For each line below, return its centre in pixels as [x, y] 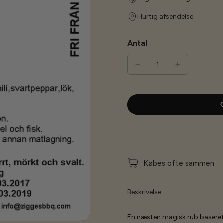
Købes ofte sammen [179, 163]
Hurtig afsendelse [165, 17]
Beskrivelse [144, 192]
